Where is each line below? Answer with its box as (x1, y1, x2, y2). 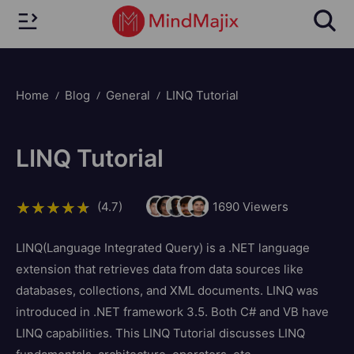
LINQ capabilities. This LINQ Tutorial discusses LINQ (16, 325, 305, 341)
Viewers (239, 198, 288, 214)
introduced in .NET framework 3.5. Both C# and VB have (16, 303, 329, 319)
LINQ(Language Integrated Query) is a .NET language (16, 239, 310, 255)
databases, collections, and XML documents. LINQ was (16, 282, 318, 298)
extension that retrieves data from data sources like (16, 261, 303, 277)
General (106, 88, 150, 103)
